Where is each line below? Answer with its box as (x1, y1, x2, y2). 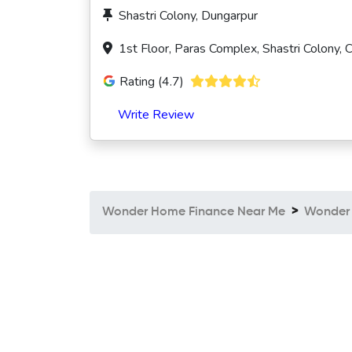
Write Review (118, 105, 195, 123)
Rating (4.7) (119, 72, 184, 90)
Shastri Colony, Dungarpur (119, 6, 258, 24)
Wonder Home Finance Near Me (102, 205, 285, 218)
